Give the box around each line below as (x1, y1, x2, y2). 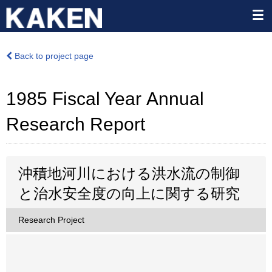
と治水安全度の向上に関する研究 (18, 185, 240, 202)
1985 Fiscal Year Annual (6, 89, 204, 109)
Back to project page (12, 51, 93, 61)
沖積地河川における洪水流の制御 (18, 165, 240, 182)
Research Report (6, 114, 145, 134)
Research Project (18, 215, 84, 225)
